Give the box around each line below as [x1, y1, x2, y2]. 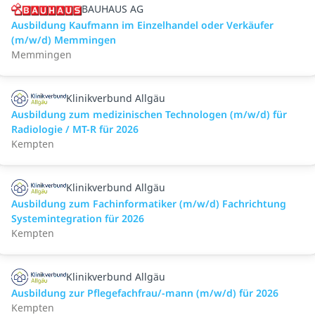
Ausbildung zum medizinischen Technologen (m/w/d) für [11, 108, 287, 121]
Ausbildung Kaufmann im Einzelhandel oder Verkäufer [11, 18, 274, 32]
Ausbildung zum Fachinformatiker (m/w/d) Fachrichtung [11, 197, 286, 210]
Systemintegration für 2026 [11, 212, 144, 225]
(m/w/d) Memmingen [11, 33, 116, 46]
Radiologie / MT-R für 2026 [11, 122, 139, 136]
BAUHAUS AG [82, 2, 143, 15]
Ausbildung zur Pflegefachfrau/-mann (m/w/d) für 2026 [11, 286, 278, 300]
